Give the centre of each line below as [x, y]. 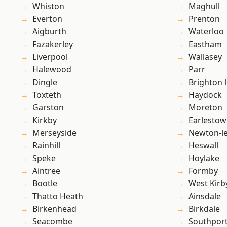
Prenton [204, 19]
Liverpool [50, 57]
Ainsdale [205, 196]
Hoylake [204, 158]
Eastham [205, 44]
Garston [48, 108]
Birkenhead [54, 209]
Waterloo [206, 32]
